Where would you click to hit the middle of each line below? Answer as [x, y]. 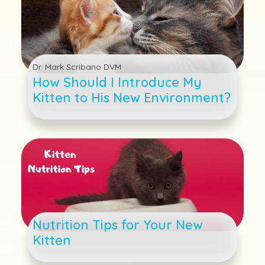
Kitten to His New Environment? [132, 98]
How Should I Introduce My [117, 82]
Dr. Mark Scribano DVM [77, 67]
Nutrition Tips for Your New [118, 224]
